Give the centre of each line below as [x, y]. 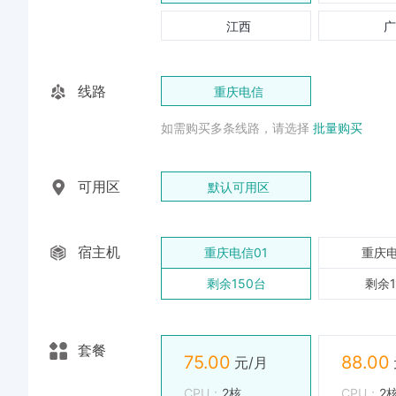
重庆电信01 [236, 252]
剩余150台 [236, 283]
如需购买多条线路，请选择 [235, 128]
